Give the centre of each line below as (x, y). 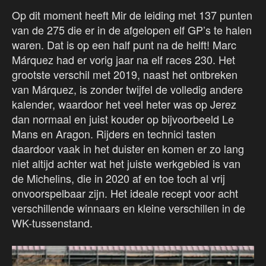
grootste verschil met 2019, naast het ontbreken (125, 75)
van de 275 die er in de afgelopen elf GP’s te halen (132, 30)
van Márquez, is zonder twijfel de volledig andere (127, 89)
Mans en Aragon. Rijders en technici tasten (114, 134)
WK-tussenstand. (52, 223)
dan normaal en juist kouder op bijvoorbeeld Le (123, 119)
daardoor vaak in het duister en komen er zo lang (128, 149)
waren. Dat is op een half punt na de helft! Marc (124, 45)
